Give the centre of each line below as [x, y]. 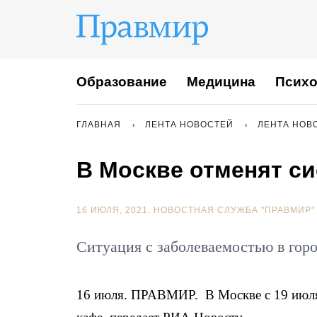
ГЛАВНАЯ [99, 125]
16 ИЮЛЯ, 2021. [115, 210]
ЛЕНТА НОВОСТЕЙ [189, 125]
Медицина [221, 81]
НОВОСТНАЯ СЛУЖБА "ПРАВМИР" [234, 210]
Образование [122, 81]
